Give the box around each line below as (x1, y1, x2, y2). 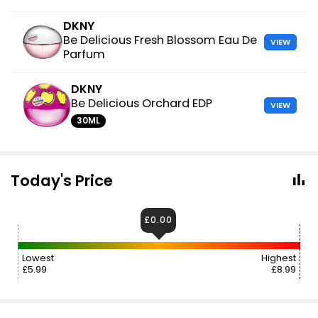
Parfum (62, 46, 105, 62)
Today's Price (11, 170, 113, 192)
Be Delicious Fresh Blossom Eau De (62, 32, 257, 48)
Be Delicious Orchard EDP (71, 95, 212, 111)
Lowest (22, 251, 54, 265)
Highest (261, 251, 296, 265)
